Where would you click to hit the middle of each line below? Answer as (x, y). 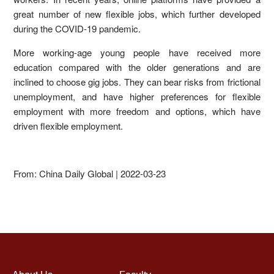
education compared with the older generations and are (137, 67)
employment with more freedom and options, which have (137, 111)
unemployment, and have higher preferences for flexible (137, 97)
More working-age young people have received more (137, 53)
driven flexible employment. (68, 126)
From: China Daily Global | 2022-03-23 (90, 174)
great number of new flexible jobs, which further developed (137, 14)
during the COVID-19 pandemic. (77, 29)
